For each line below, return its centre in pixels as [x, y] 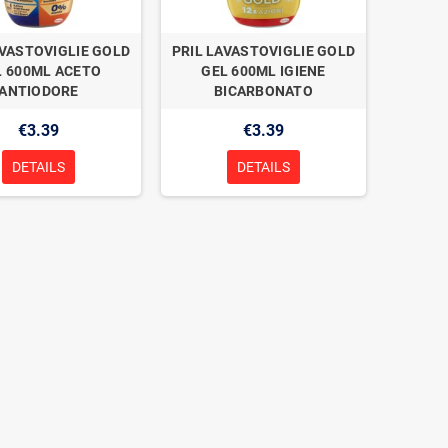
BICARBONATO [263, 90]
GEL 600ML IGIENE [263, 70]
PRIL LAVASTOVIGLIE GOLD [263, 50]
